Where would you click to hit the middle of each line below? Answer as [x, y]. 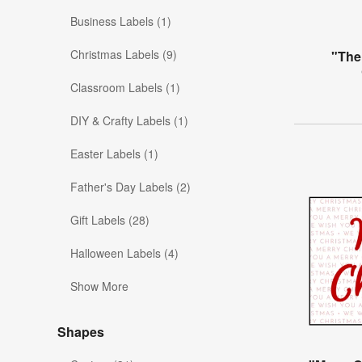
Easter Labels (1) [114, 154]
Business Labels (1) [121, 21]
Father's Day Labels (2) [130, 187]
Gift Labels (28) [110, 220]
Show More [99, 286]
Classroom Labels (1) [125, 88]
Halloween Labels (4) [124, 253]
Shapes [81, 332]
